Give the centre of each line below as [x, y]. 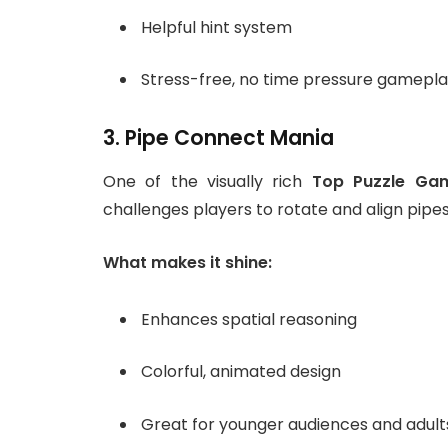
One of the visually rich [207, 182]
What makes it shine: [187, 263]
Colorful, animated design [241, 372]
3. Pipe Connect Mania [218, 138]
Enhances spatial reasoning [249, 319]
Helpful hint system [216, 27]
